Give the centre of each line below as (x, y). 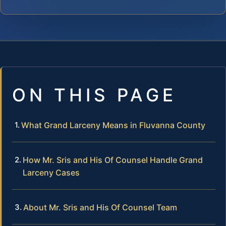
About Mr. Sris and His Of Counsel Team (100, 207)
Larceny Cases (51, 172)
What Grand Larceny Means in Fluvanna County (113, 125)
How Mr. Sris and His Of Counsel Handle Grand (113, 160)
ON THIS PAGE (94, 95)
